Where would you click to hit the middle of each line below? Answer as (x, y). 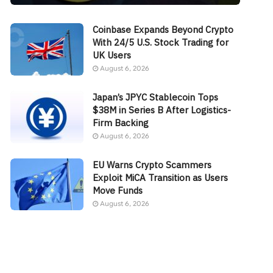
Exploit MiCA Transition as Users (161, 177)
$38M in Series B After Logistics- (162, 110)
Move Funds (118, 190)
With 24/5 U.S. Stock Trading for (161, 42)
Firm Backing (121, 122)
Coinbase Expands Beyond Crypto (163, 29)
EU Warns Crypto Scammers (152, 165)
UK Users (112, 55)
